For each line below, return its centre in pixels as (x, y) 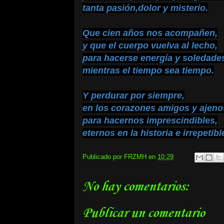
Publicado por (103, 157)
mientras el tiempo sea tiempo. (148, 70)
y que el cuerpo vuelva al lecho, (150, 45)
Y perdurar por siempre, (133, 95)
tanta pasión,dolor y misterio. (145, 8)
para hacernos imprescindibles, (150, 120)
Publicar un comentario (143, 213)
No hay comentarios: (136, 187)
